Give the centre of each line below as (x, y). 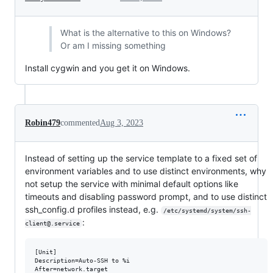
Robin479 (43, 123)
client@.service (52, 224)
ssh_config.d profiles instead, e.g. (93, 210)
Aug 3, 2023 (122, 123)
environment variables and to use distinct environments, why (146, 171)
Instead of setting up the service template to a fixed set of (141, 158)
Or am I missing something (113, 46)
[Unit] (46, 252)
